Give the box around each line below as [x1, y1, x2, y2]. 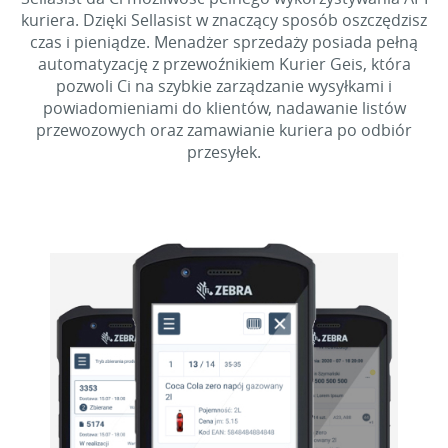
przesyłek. [187, 141, 261, 163]
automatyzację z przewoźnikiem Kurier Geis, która [37, 53, 411, 75]
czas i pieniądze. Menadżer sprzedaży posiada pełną [30, 31, 418, 53]
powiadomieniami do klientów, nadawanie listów [42, 97, 406, 119]
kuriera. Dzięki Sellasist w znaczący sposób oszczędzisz [21, 9, 427, 31]
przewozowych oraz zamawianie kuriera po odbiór [36, 119, 412, 141]
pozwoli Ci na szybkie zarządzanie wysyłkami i [56, 75, 392, 97]
